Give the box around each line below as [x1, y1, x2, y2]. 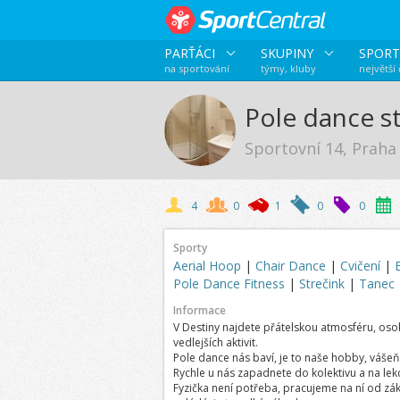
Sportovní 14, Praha [244, 137, 396, 159]
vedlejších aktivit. [172, 335, 261, 350]
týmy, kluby [260, 62, 316, 75]
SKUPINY [260, 45, 317, 62]
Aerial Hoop [172, 257, 245, 274]
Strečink [298, 275, 348, 292]
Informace [172, 303, 226, 318]
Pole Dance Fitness [172, 275, 288, 292]
